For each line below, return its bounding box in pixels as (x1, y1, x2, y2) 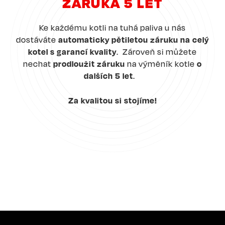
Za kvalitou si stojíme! (68, 95, 157, 105)
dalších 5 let (84, 70, 133, 81)
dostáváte (16, 34, 58, 45)
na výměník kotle (125, 58, 197, 69)
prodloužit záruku (53, 58, 125, 69)
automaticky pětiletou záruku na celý (58, 34, 209, 45)
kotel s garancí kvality (28, 46, 117, 57)
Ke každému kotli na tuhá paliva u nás (39, 22, 186, 33)
